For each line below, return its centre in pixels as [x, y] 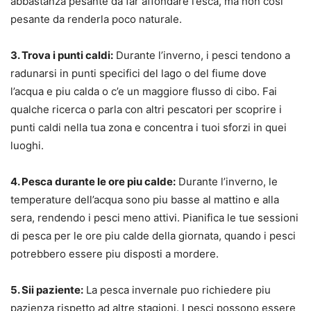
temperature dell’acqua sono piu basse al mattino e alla [145, 200]
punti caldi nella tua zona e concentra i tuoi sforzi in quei [149, 128]
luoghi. [27, 146]
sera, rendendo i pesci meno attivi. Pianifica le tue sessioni [154, 218]
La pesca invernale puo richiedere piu [177, 290]
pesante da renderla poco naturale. [96, 19]
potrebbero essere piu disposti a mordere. [115, 254]
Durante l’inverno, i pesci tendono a [202, 56]
